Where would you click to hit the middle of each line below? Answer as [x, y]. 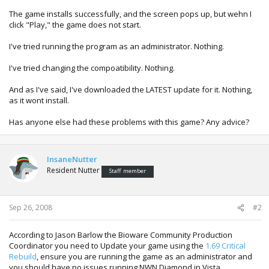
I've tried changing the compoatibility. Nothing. [92, 68]
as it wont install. [39, 100]
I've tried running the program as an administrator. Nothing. [116, 46]
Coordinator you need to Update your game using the [107, 246]
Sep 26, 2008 [31, 207]
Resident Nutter [73, 170]
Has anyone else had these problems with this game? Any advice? [129, 122]
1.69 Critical [225, 246]
